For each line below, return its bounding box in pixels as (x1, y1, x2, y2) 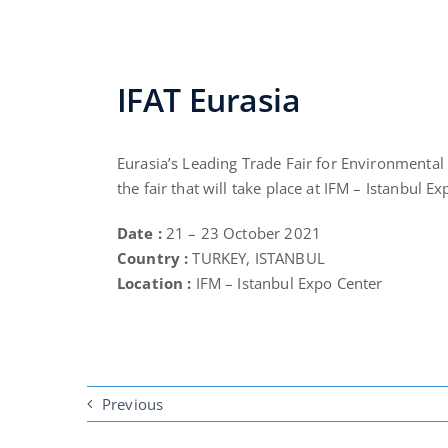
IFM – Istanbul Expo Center (191, 272, 383, 293)
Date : (116, 222, 162, 243)
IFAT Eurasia (116, 77, 301, 121)
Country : (116, 247, 193, 268)
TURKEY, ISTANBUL (192, 247, 325, 268)
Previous (101, 393, 164, 414)
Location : (116, 272, 192, 293)
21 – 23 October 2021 (161, 222, 321, 243)
